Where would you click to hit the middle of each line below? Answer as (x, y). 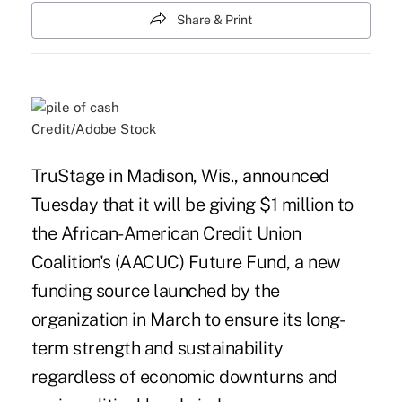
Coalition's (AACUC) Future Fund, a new (186, 262)
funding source (92, 291)
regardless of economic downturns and (184, 377)
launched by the (217, 291)
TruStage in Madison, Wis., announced (180, 176)
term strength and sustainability (157, 349)
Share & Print (214, 20)
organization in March (116, 320)
